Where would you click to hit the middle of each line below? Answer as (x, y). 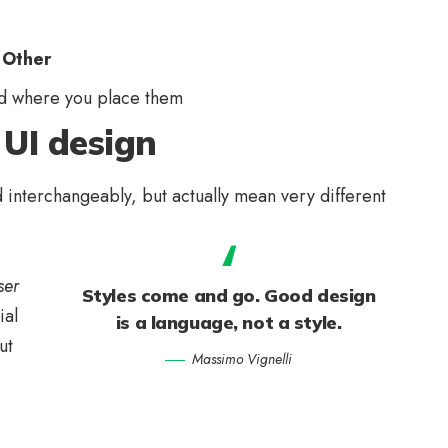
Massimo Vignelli (242, 359)
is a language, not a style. (228, 322)
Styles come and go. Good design (228, 295)
